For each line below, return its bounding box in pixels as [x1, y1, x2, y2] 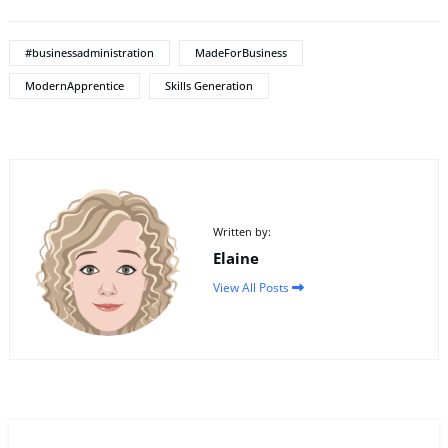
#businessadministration [25, 45, 154, 60]
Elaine [212, 248, 259, 269]
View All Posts [212, 278, 292, 296]
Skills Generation [165, 78, 253, 93]
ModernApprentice [25, 78, 124, 93]
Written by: [212, 223, 271, 239]
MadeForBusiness [195, 45, 287, 60]
